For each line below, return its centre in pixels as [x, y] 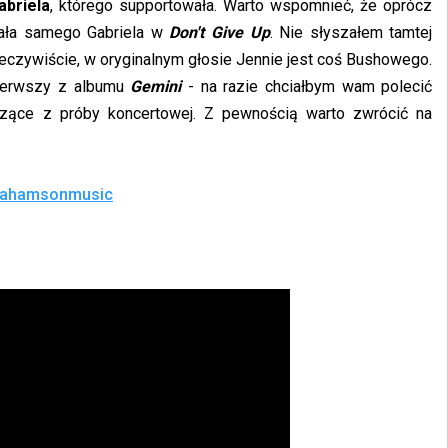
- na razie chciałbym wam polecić [310, 86]
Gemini [159, 86]
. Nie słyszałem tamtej [351, 32]
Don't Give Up [219, 32]
